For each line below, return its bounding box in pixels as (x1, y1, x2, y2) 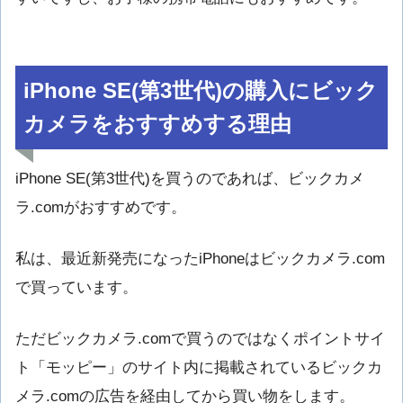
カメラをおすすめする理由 (23, 112, 292, 136)
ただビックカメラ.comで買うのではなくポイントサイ (15, 329, 385, 347)
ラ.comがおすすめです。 (15, 198, 186, 216)
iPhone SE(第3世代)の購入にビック (23, 78, 379, 103)
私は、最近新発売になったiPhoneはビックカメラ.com (15, 249, 385, 267)
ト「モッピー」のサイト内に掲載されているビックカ (15, 358, 382, 376)
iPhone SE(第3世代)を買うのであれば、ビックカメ (15, 169, 364, 187)
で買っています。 (15, 278, 138, 296)
